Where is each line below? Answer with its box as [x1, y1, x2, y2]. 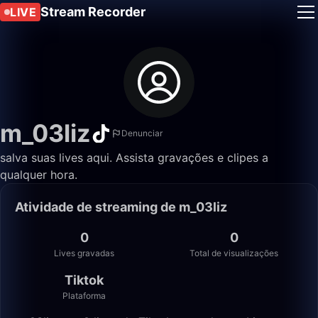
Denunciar [121, 128, 163, 138]
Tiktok [65, 273, 104, 287]
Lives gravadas [54, 248, 114, 258]
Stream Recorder [40, 4, 146, 19]
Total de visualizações [190, 248, 278, 258]
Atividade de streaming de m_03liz [15, 199, 227, 214]
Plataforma [62, 290, 106, 301]
